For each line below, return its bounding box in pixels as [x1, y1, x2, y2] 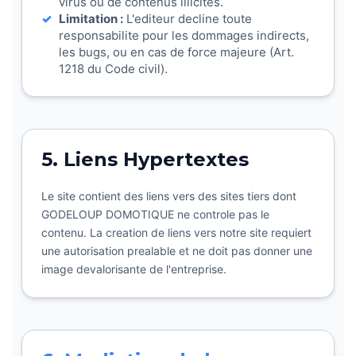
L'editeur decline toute [123, 11, 252, 26]
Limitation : [59, 11, 123, 26]
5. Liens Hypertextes [41, 148, 249, 171]
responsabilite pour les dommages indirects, [59, 28, 309, 43]
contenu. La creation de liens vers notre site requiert [41, 226, 311, 239]
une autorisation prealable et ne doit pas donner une [41, 244, 312, 257]
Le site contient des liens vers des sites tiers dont [41, 189, 296, 203]
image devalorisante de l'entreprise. [41, 262, 226, 276]
